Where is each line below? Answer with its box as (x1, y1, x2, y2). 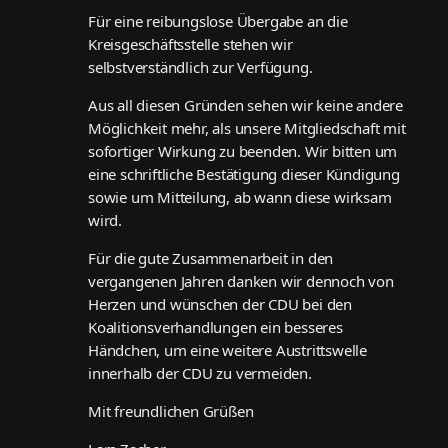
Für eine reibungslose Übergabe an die (88, 11, 348, 32)
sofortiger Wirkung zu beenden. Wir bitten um (88, 141, 398, 162)
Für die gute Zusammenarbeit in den (88, 248, 334, 269)
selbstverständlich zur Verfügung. (88, 57, 313, 78)
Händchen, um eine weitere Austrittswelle (88, 340, 368, 361)
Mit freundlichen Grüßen (88, 401, 254, 422)
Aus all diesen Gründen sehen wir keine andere (88, 95, 403, 116)
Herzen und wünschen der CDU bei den (88, 294, 353, 315)
